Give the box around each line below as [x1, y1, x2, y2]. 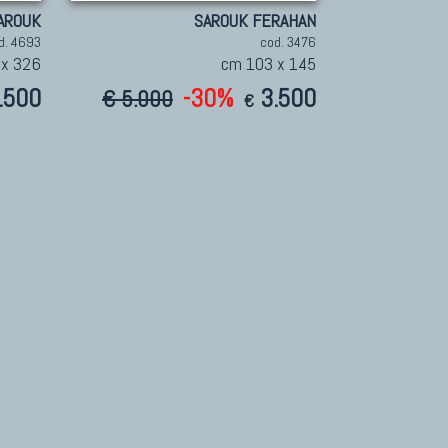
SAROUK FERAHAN [193, 9, 316, 32]
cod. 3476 [259, 33, 316, 51]
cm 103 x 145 [220, 52, 316, 75]
